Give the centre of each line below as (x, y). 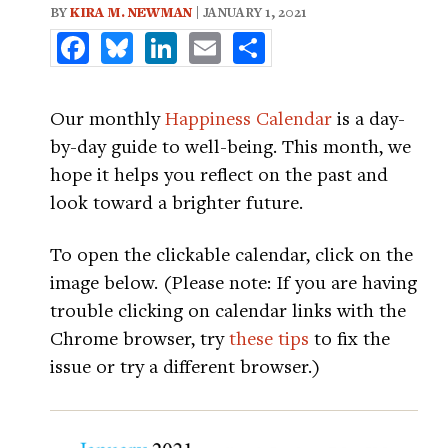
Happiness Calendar (248, 117)
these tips (269, 337)
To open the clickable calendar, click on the (231, 253)
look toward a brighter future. (176, 201)
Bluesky (161, 40)
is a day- (368, 117)
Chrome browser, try (139, 337)
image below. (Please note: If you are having (233, 281)
